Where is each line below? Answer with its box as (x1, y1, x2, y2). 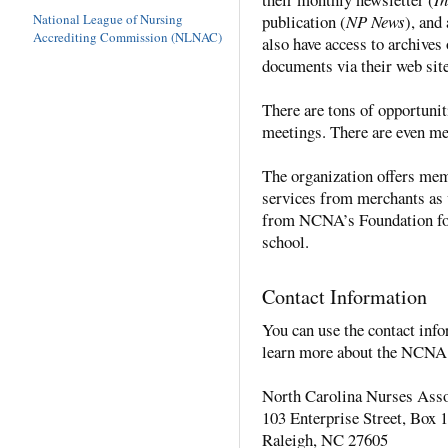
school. (262, 229, 309, 253)
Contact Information (262, 282, 427, 310)
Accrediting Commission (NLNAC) (33, 28, 222, 47)
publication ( (262, 9, 346, 33)
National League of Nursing (33, 10, 183, 29)
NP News (346, 9, 405, 33)
